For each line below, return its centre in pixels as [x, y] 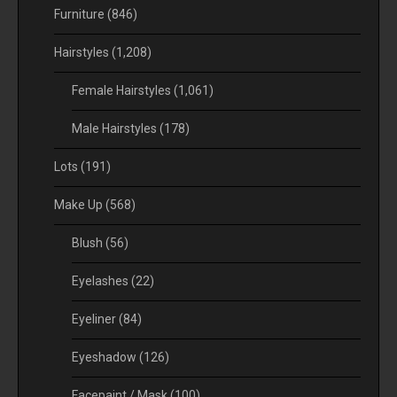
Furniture [81, 14]
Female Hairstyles [123, 90]
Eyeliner [95, 319]
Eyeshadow [105, 357]
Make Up [80, 204]
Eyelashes [101, 280]
